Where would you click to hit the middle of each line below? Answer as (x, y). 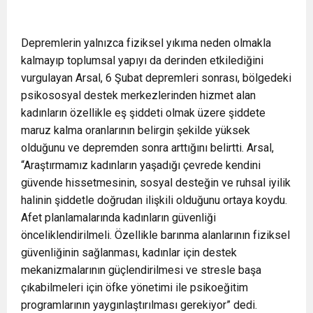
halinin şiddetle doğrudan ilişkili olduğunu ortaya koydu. (154, 200)
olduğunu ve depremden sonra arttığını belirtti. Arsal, (147, 148)
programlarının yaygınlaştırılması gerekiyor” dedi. (139, 305)
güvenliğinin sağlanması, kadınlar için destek (129, 253)
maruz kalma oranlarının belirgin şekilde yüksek (136, 130)
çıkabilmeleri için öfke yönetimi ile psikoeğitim (134, 287)
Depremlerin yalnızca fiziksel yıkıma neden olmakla (146, 43)
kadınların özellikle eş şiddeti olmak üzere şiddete (143, 113)
